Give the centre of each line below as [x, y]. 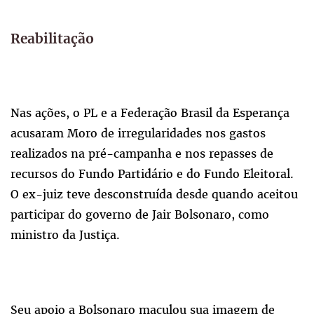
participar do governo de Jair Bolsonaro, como [140, 215]
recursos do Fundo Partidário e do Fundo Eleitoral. [152, 174]
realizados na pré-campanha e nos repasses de [142, 154]
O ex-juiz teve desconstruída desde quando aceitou [154, 194]
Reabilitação [52, 39]
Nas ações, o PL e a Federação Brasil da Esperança [150, 113]
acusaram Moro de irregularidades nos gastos [138, 134]
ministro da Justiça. [65, 235]
